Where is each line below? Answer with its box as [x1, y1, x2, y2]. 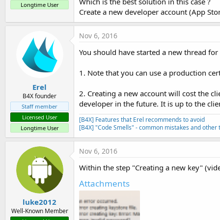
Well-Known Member [11, 207, 68, 215]
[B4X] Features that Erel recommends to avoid [79, 115, 205, 124]
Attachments [79, 177, 130, 189]
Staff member [22, 102, 57, 110]
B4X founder [23, 91, 56, 100]
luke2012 [23, 197, 56, 207]
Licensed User [22, 113, 57, 121]
